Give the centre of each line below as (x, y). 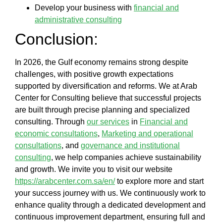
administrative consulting (78, 20)
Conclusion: (56, 39)
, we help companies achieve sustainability (126, 158)
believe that (112, 98)
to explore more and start (159, 181)
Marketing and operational (147, 134)
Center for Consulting (52, 98)
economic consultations (56, 134)
